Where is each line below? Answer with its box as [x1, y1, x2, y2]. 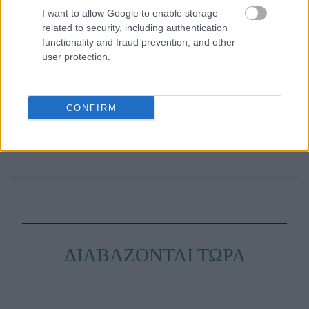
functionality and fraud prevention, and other [42, 37, 235, 48]
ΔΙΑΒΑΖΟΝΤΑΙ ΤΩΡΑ [63, 244, 246, 266]
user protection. [42, 51, 110, 62]
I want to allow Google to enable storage [42, 8, 218, 19]
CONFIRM [66, 102, 117, 113]
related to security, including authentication [42, 22, 228, 33]
